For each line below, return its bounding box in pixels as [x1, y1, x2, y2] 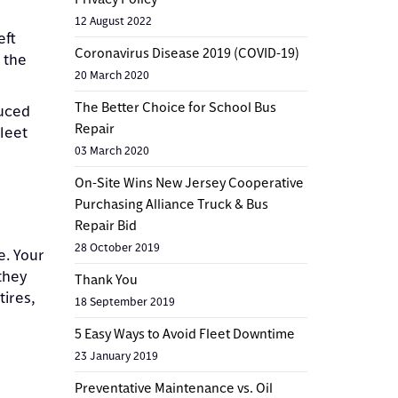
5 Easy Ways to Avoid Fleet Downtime [74, 324, 295, 342]
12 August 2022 [74, 13, 152, 28]
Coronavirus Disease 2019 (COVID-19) [74, 44, 299, 61]
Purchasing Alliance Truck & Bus [74, 195, 268, 212]
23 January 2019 [74, 348, 158, 363]
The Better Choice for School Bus [74, 98, 276, 115]
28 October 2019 [74, 240, 160, 255]
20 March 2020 [74, 68, 149, 83]
